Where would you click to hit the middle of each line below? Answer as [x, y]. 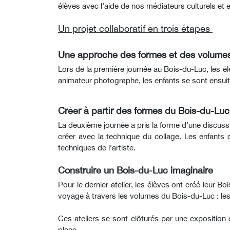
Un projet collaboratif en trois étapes [135, 29]
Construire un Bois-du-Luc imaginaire [137, 170]
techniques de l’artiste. [97, 147]
